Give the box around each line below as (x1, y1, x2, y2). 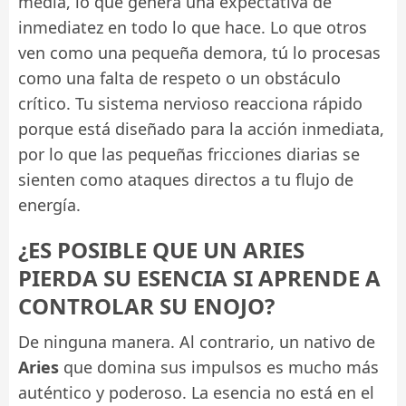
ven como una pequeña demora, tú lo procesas (18, 41, 381, 63)
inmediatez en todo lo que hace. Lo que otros (18, 15, 367, 38)
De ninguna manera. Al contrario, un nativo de (18, 330, 375, 353)
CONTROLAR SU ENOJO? (18, 290, 275, 321)
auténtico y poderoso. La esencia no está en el (18, 381, 374, 403)
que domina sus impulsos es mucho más (59, 355, 379, 378)
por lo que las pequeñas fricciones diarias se (18, 142, 360, 165)
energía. (18, 193, 81, 216)
